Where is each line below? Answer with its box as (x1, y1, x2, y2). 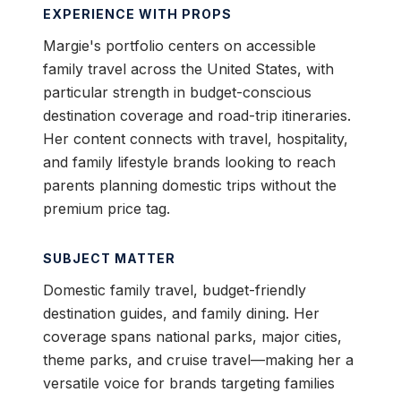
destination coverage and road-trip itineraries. (43, 107, 351, 125)
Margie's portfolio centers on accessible (43, 37, 316, 55)
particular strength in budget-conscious (43, 83, 311, 102)
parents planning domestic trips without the (43, 176, 337, 195)
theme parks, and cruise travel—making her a (43, 351, 354, 370)
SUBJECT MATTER (43, 251, 175, 267)
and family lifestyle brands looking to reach (43, 153, 336, 172)
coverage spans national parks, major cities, (43, 328, 342, 346)
